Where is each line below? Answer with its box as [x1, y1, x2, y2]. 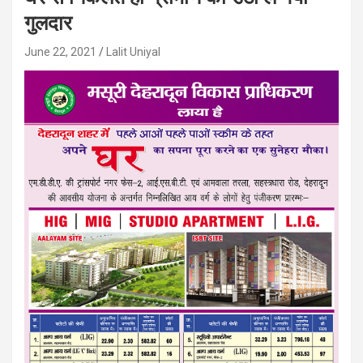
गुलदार [24, 11, 72, 35]
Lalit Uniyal [106, 45, 160, 58]
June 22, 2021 [24, 45, 96, 58]
